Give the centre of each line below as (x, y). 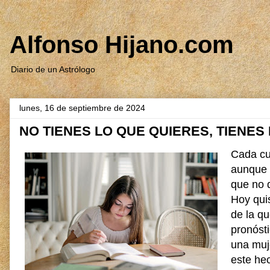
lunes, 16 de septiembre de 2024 (82, 108)
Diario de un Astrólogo (53, 69)
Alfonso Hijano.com (122, 45)
